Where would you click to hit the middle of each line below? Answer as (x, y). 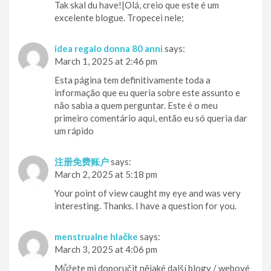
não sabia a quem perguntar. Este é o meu (136, 106)
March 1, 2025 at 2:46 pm (106, 61)
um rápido (74, 131)
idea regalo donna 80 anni (109, 49)
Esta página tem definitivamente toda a (132, 80)
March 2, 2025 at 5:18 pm (106, 175)
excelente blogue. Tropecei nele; (119, 18)
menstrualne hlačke (96, 237)
